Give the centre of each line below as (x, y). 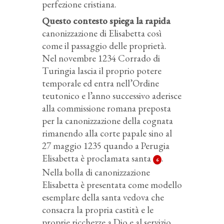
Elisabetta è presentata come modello (112, 185)
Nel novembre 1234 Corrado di (101, 58)
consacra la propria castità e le (98, 210)
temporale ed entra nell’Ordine (100, 83)
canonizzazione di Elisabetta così (102, 33)
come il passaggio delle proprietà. (104, 46)
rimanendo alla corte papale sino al (107, 133)
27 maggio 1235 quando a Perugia (106, 146)
